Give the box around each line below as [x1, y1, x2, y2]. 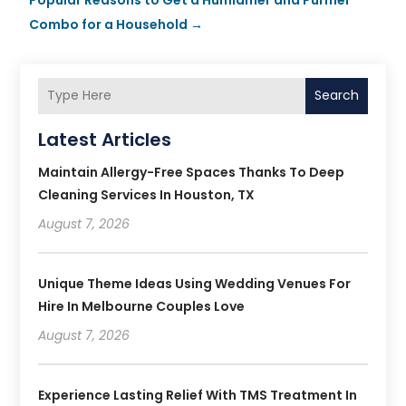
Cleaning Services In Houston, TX [38, 185, 256, 204]
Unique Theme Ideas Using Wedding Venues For [38, 274, 352, 293]
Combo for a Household [29, 14, 188, 34]
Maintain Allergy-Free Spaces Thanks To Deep [38, 162, 345, 181]
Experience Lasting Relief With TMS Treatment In [38, 385, 358, 404]
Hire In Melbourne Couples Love [38, 296, 246, 315]
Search [314, 86, 359, 105]
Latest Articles [38, 126, 172, 152]
